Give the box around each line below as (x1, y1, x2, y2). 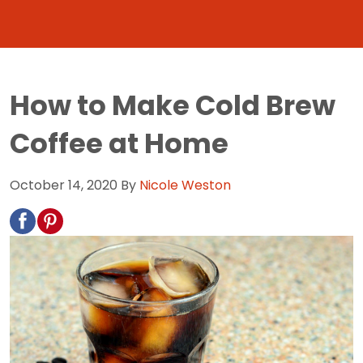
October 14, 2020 (10, 175, 117, 194)
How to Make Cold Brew (10, 86, 335, 125)
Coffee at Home (10, 124, 228, 163)
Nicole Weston (139, 175, 231, 194)
